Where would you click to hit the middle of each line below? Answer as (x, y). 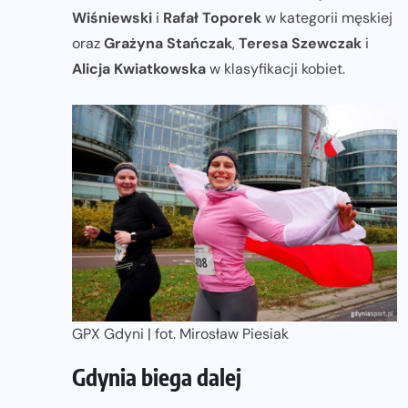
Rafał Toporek (212, 18)
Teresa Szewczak (300, 44)
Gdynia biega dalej (157, 377)
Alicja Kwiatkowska (139, 69)
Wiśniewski (112, 18)
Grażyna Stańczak (168, 44)
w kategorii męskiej (327, 18)
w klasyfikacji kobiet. (275, 69)
